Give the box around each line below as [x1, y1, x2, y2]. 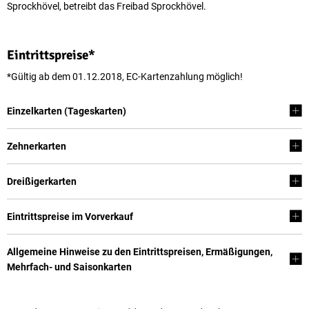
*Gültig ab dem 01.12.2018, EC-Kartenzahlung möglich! [7, 71, 243, 82]
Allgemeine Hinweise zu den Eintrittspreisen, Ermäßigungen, [7, 246, 272, 257]
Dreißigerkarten [7, 176, 77, 187]
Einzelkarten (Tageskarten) [7, 106, 126, 117]
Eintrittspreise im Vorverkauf [7, 211, 133, 222]
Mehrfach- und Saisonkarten [7, 261, 132, 272]
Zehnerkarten [7, 141, 66, 152]
